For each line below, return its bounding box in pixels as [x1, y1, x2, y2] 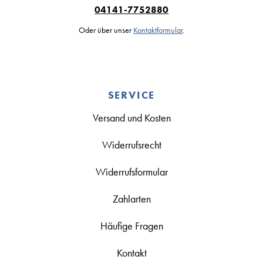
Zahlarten [112, 191, 151, 205]
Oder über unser [79, 24, 133, 35]
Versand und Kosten [92, 110, 171, 124]
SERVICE [107, 87, 156, 102]
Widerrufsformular [95, 164, 168, 178]
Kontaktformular [133, 24, 183, 35]
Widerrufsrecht [102, 137, 161, 151]
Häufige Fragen [100, 218, 163, 232]
